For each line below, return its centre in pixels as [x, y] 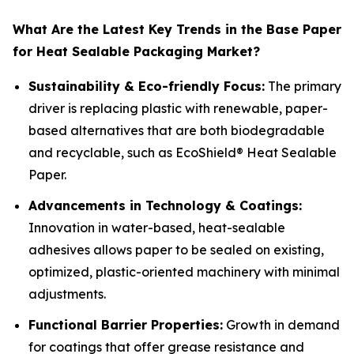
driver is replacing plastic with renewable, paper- [178, 109]
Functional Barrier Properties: [126, 324]
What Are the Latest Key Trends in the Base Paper [177, 30]
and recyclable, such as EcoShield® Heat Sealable [183, 153]
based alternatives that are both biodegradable [177, 131]
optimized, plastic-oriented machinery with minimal [184, 271]
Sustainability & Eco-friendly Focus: [147, 87]
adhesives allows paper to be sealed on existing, [176, 249]
